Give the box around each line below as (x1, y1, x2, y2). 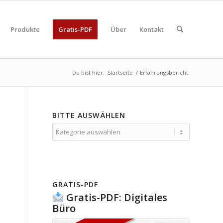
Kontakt (139, 25, 164, 34)
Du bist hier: (72, 69, 105, 76)
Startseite (108, 69, 133, 76)
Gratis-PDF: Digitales (64, 191, 168, 204)
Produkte (10, 25, 40, 34)
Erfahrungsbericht (140, 69, 188, 76)
